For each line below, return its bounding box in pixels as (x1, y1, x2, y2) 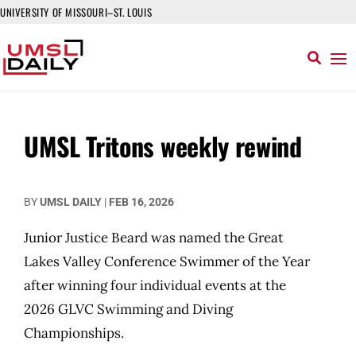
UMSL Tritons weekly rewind (24, 127, 302, 164)
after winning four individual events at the (24, 277, 286, 294)
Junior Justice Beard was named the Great (24, 229, 284, 246)
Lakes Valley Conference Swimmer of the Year (24, 253, 310, 270)
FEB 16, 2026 (109, 195, 174, 208)
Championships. (24, 324, 124, 342)
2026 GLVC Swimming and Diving (24, 300, 233, 318)
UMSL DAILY (40, 195, 102, 208)
